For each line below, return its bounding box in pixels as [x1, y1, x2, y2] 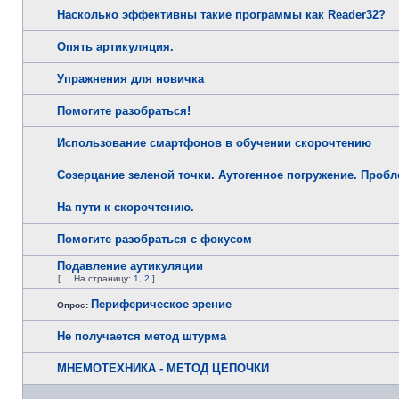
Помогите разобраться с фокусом [57, 232, 252, 246]
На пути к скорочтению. [57, 200, 194, 214]
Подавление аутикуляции [57, 259, 203, 273]
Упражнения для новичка [57, 72, 204, 85]
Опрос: [57, 300, 91, 310]
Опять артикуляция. [57, 40, 174, 53]
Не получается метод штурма [57, 330, 226, 343]
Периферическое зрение [91, 297, 232, 311]
